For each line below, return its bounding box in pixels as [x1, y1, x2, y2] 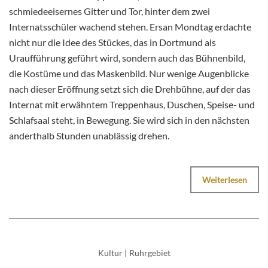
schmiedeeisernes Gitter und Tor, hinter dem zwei [9, 5, 210, 17]
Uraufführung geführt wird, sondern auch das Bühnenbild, [9, 52, 245, 64]
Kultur [98, 248, 123, 258]
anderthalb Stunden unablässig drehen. [9, 130, 171, 142]
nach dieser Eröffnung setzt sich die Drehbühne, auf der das [9, 83, 251, 95]
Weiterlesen [202, 175, 247, 185]
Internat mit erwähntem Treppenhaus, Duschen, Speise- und [9, 99, 255, 111]
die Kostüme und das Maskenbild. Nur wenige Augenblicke [9, 68, 249, 80]
